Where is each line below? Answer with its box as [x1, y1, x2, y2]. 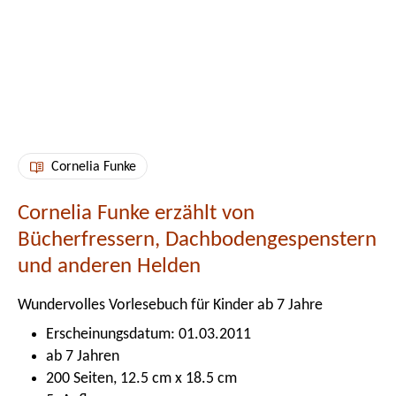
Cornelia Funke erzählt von [18, 202, 255, 225]
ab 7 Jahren [46, 347, 119, 365]
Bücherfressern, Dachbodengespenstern [18, 228, 377, 251]
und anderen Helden [18, 255, 201, 278]
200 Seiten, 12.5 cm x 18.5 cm [46, 369, 237, 387]
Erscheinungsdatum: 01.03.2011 [46, 325, 251, 343]
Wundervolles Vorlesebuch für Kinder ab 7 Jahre [18, 296, 323, 314]
